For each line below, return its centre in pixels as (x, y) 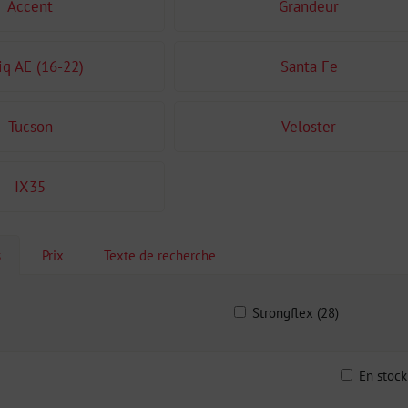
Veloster (309, 127)
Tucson (30, 127)
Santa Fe (309, 66)
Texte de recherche (160, 255)
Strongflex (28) (296, 312)
